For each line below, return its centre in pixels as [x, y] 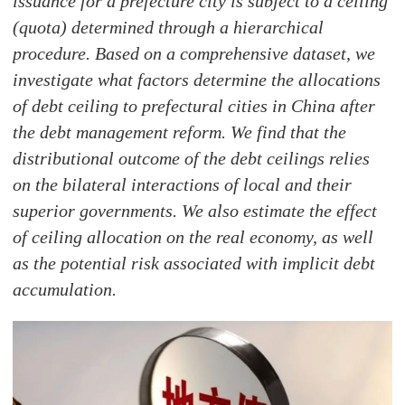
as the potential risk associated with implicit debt [194, 263]
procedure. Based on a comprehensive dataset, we [194, 53]
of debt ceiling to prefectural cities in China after [194, 106]
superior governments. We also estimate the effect [195, 211]
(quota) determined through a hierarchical [169, 27]
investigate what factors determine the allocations [197, 80]
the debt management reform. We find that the [180, 132]
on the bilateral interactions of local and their [183, 184]
